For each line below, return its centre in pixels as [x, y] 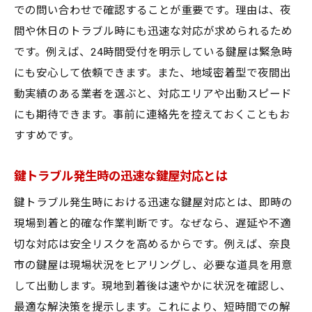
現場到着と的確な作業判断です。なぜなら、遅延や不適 [153, 224]
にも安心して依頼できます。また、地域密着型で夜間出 [153, 73]
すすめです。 [47, 136]
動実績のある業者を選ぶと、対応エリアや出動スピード [153, 94]
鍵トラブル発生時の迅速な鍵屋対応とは [120, 176]
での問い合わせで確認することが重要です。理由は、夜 [153, 10]
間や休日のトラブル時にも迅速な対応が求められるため [153, 31]
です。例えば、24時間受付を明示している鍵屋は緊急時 [153, 52]
